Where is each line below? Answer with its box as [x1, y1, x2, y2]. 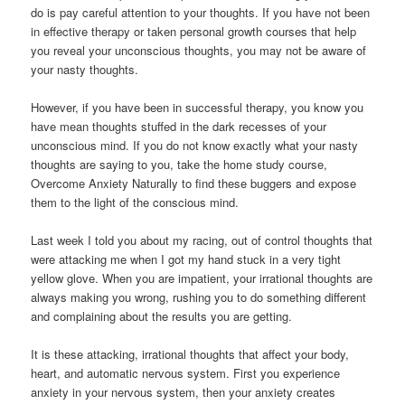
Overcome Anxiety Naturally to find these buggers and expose [31, 174, 357, 192]
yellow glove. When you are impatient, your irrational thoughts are [31, 268, 373, 287]
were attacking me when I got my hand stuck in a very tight [31, 250, 342, 268]
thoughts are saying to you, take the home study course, [31, 155, 328, 173]
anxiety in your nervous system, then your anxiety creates [31, 383, 336, 400]
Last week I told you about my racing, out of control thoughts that [31, 231, 373, 249]
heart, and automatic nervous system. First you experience [31, 364, 341, 381]
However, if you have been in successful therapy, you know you [31, 98, 364, 116]
